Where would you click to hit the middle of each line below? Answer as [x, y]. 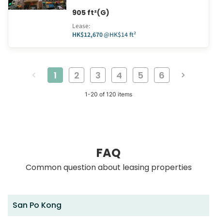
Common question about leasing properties [108, 168]
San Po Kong [37, 205]
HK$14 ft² [123, 34]
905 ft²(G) [91, 13]
